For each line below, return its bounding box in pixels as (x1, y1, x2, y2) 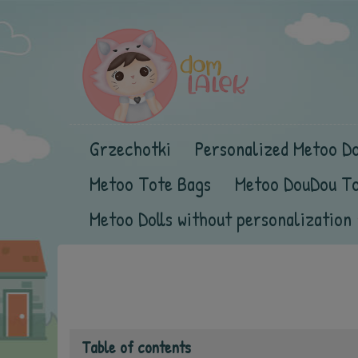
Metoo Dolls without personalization (89, 205, 352, 233)
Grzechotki (89, 135, 171, 162)
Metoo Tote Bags (89, 170, 211, 197)
